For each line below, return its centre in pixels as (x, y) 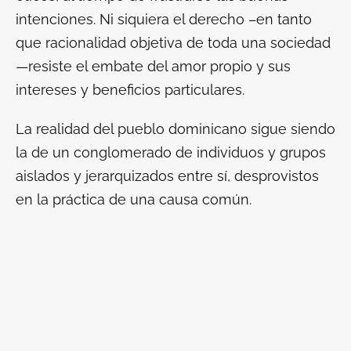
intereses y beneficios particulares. (132, 90)
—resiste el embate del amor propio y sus (153, 67)
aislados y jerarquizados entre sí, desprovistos (167, 176)
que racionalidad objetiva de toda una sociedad (173, 43)
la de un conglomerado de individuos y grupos (171, 153)
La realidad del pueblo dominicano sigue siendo (175, 129)
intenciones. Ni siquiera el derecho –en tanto (164, 20)
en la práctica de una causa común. (136, 200)
